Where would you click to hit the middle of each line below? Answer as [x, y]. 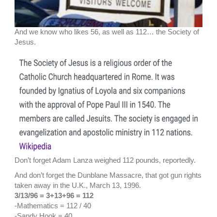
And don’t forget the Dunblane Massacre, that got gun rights [108, 175]
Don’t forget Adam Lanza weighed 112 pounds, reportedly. [105, 160]
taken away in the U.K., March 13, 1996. [78, 186]
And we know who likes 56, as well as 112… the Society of [107, 32]
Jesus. [25, 42]
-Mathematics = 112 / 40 [53, 206]
